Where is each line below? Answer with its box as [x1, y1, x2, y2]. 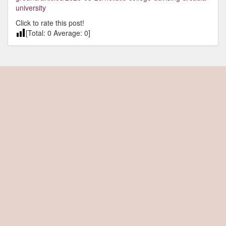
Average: [51, 28, 84, 38]
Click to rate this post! [16, 18, 84, 28]
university [16, 3, 46, 13]
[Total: [26, 28, 47, 38]
